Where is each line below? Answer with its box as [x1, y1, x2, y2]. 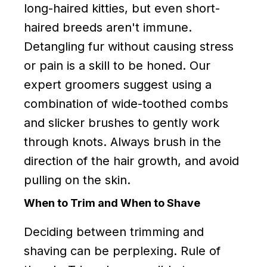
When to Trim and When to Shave [24, 196, 200, 209]
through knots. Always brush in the [24, 134, 221, 149]
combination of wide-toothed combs [24, 96, 228, 111]
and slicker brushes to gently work [24, 115, 219, 130]
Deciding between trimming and [24, 224, 204, 239]
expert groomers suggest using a [24, 77, 212, 92]
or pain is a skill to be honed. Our [24, 58, 210, 73]
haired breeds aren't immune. [24, 20, 192, 35]
